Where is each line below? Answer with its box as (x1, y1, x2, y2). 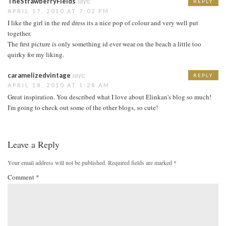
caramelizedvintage (8, 71, 71, 79)
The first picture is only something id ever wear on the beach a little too (8, 39, 201, 48)
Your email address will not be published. (8, 158, 106, 166)
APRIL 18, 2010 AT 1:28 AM (8, 81, 110, 88)
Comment (8, 172, 36, 182)
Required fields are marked (108, 158, 174, 166)
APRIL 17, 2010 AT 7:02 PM (8, 7, 109, 14)
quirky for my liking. (8, 49, 64, 59)
